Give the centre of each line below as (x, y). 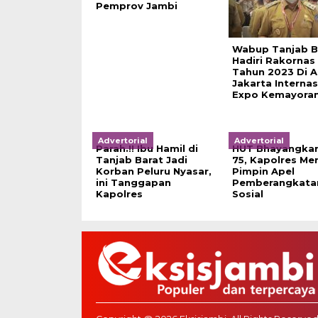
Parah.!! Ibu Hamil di (147, 148)
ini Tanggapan (133, 182)
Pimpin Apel (263, 171)
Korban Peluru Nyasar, (153, 171)
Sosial (247, 194)
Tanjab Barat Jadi (141, 160)
